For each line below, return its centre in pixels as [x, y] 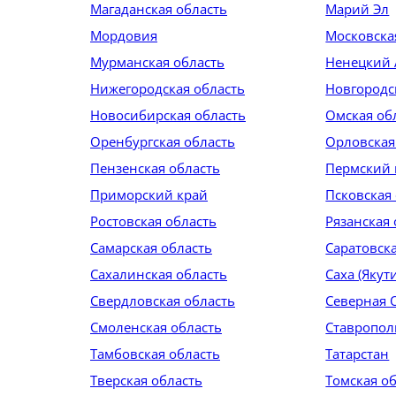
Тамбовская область [155, 354]
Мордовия [124, 35]
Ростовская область [153, 221]
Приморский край [149, 194]
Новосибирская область [168, 115]
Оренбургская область [163, 141]
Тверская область [146, 380]
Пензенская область [155, 168]
